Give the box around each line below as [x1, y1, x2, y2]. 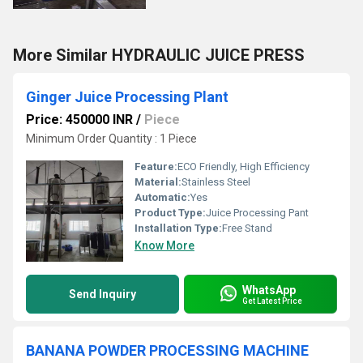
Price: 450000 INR [26, 112, 133, 127]
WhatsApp [242, 283, 296, 297]
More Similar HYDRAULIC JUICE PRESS [13, 45, 305, 65]
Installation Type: [135, 222, 222, 234]
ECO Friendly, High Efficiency [177, 160, 310, 173]
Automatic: [135, 191, 190, 203]
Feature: [135, 160, 177, 173]
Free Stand [222, 222, 272, 234]
